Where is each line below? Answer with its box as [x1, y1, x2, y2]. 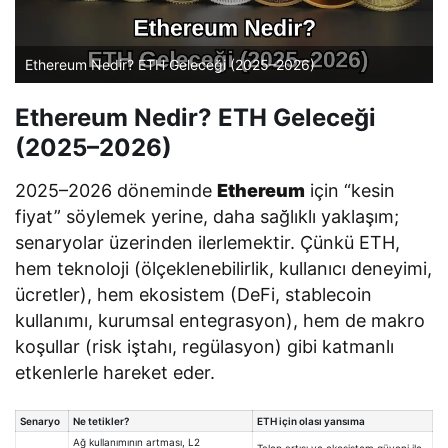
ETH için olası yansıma [257, 414, 365, 427]
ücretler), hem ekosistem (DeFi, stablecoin [15, 283, 373, 305]
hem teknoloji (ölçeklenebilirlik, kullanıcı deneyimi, [15, 257, 433, 279]
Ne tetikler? [73, 414, 129, 427]
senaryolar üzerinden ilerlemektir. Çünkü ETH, [15, 231, 401, 253]
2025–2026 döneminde [15, 179, 218, 201]
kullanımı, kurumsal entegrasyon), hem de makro [15, 309, 426, 331]
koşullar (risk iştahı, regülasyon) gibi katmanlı [15, 335, 395, 357]
